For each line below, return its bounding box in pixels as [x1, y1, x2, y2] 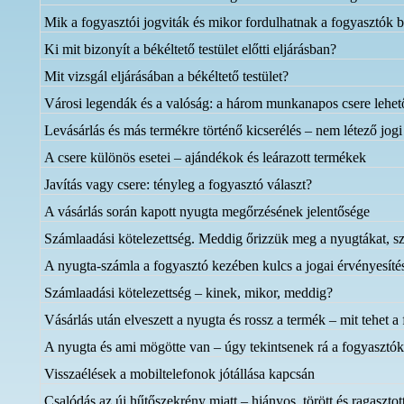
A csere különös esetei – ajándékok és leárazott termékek [44, 150, 367, 165]
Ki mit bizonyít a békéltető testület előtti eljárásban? [44, 41, 337, 57]
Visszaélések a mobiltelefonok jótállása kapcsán [44, 366, 316, 381]
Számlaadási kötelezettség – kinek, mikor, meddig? [44, 285, 334, 300]
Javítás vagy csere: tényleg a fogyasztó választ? [44, 177, 313, 192]
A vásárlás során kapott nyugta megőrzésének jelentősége [44, 204, 371, 219]
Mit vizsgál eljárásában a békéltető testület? [44, 69, 289, 84]
